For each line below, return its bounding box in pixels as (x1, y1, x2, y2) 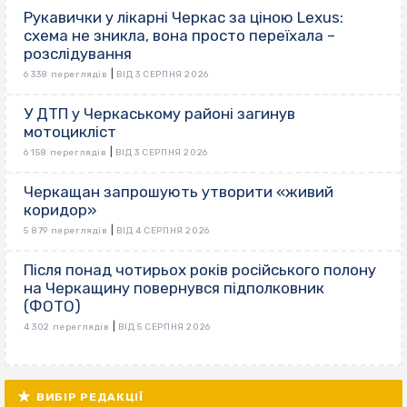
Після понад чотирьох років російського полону (24, 260, 376, 279)
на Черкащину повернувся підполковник (24, 278, 324, 297)
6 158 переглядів (24, 146, 107, 158)
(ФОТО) (24, 296, 81, 315)
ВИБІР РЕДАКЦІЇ (36, 390, 144, 403)
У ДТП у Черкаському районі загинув (24, 104, 295, 123)
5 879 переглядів (24, 224, 108, 236)
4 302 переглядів (24, 321, 110, 333)
